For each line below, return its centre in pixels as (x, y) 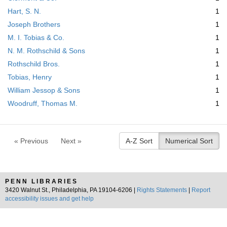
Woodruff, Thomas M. (43, 103)
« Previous (31, 141)
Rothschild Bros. (34, 64)
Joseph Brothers (34, 24)
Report (201, 190)
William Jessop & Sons (44, 90)
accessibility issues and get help (49, 199)
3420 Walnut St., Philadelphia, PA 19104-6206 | (71, 190)
